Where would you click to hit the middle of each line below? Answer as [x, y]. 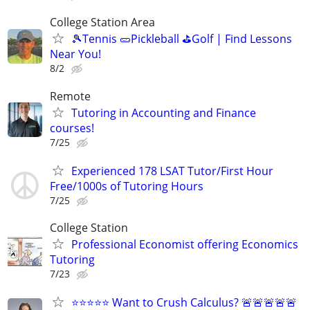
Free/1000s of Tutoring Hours [127, 186]
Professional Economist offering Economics [185, 244]
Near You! [75, 54]
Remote [70, 96]
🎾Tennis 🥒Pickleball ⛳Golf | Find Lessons [182, 39]
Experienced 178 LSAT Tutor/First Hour [172, 171]
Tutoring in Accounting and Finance [164, 112]
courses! [72, 128]
